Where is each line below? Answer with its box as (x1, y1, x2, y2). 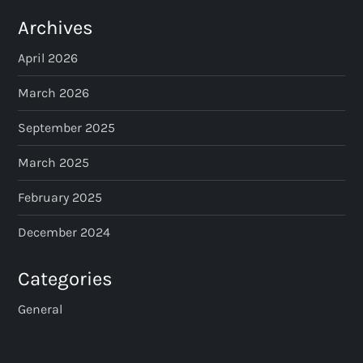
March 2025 (18, 154, 90, 170)
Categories (18, 267, 113, 290)
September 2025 (18, 119, 116, 135)
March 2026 (18, 84, 90, 100)
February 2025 (18, 189, 103, 205)
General (18, 301, 63, 317)
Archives (18, 15, 94, 39)
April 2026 (18, 49, 79, 66)
